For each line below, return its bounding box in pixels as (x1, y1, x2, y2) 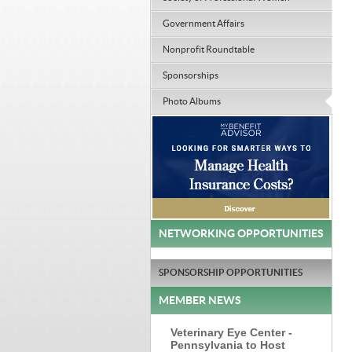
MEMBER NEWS (159, 295, 241, 306)
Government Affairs (163, 19, 244, 28)
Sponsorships (163, 71, 218, 80)
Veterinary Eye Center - (170, 326, 292, 339)
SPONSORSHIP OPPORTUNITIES (159, 268, 302, 277)
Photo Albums (163, 97, 221, 106)
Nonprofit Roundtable (163, 45, 255, 54)
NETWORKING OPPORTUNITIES (159, 228, 324, 240)
